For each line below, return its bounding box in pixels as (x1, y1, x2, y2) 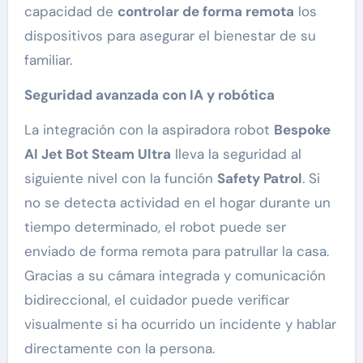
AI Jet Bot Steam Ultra (23, 145, 171, 164)
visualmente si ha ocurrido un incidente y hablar (23, 315, 336, 334)
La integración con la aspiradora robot (23, 121, 274, 139)
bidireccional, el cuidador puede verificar (23, 291, 289, 310)
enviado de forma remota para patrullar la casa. (23, 242, 329, 261)
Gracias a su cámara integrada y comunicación (23, 267, 326, 285)
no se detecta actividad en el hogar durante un (23, 194, 331, 212)
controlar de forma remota (117, 2, 294, 21)
